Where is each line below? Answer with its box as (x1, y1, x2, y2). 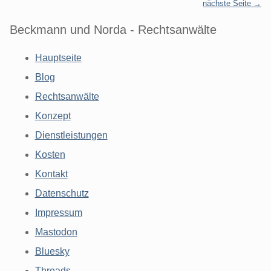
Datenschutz (34, 188, 89, 198)
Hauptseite (34, 52, 82, 63)
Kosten (34, 149, 65, 160)
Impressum (34, 207, 82, 218)
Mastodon (34, 226, 77, 237)
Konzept (34, 110, 71, 121)
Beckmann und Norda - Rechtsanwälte (10, 22, 217, 36)
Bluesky (34, 246, 70, 256)
